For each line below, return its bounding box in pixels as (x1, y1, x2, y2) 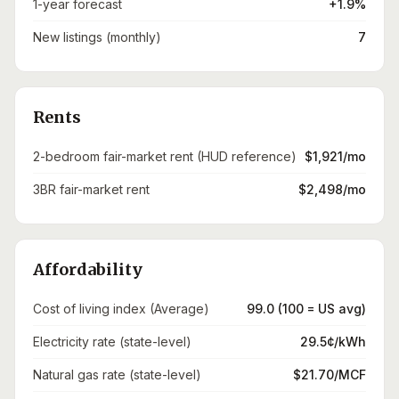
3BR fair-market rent (33, 182, 150, 197)
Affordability (33, 259, 142, 280)
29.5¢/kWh (300, 334, 366, 349)
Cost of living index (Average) (33, 301, 209, 316)
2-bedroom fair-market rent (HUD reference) (33, 149, 297, 164)
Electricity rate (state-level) (33, 334, 191, 349)
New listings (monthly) (33, 29, 161, 45)
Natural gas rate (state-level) (33, 367, 201, 382)
